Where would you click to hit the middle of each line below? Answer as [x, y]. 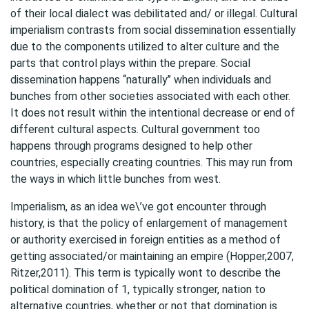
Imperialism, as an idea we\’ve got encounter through [138, 207]
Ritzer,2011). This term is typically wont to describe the [146, 273]
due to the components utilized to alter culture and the [145, 47]
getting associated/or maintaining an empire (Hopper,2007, [152, 256]
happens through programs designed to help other [131, 146]
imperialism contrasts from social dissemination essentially [153, 30]
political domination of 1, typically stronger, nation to [138, 289]
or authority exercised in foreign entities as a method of [146, 240]
